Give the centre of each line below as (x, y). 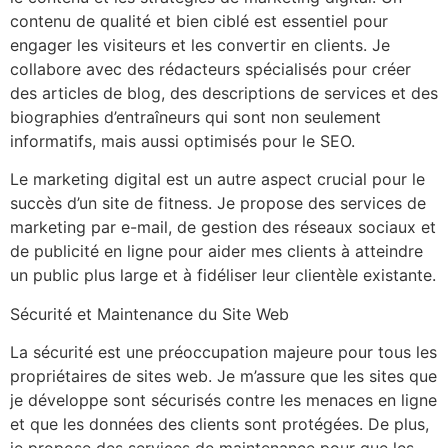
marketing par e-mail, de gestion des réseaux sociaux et (223, 227)
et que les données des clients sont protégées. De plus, (219, 423)
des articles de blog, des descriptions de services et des (224, 92)
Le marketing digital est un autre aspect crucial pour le (217, 179)
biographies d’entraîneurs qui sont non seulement (195, 116)
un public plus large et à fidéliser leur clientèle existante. (223, 275)
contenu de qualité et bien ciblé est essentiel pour (199, 20)
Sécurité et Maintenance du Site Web (149, 313)
